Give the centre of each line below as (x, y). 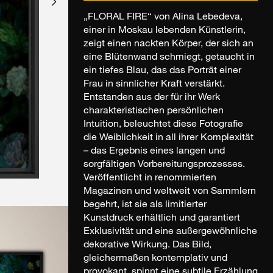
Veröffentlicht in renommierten (150, 179)
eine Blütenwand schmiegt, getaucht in (169, 58)
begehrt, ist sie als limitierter (145, 206)
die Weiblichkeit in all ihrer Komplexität (168, 139)
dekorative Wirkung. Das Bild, (147, 246)
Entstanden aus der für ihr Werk (152, 98)
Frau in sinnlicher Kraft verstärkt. (154, 85)
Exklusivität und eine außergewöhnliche (170, 232)
